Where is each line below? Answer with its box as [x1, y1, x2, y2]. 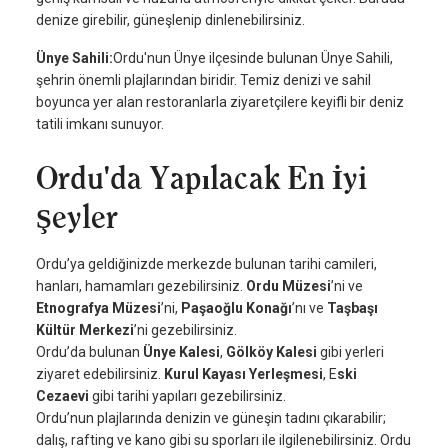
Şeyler [36, 199, 118, 236]
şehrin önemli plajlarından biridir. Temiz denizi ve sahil [36, 72, 371, 89]
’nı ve [292, 300, 327, 317]
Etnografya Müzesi [36, 300, 161, 317]
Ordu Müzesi [246, 278, 331, 295]
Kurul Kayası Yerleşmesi [161, 366, 323, 383]
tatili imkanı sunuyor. [36, 116, 164, 133]
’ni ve [331, 278, 363, 295]
